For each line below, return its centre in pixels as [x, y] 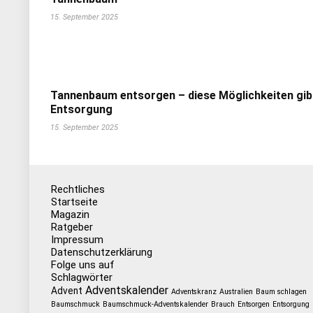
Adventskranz [194, 292]
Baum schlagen [281, 292]
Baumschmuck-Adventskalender [155, 304]
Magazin [70, 214]
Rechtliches [78, 189]
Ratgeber [72, 227]
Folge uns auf [82, 265]
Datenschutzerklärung [101, 252]
